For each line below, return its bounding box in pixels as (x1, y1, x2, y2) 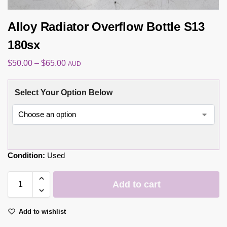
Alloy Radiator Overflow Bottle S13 (8, 19, 205, 33)
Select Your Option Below (15, 88, 112, 97)
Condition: (8, 150, 45, 160)
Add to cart (112, 179, 161, 190)
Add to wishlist (19, 207, 66, 215)
